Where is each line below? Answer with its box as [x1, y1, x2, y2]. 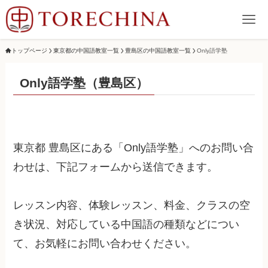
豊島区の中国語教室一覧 [124, 47, 191, 54]
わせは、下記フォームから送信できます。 [13, 160, 218, 173]
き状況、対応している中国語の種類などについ [13, 218, 240, 230]
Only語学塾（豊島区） [19, 75, 148, 90]
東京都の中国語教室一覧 [53, 47, 119, 54]
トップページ [11, 47, 47, 54]
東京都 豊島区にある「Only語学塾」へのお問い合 [13, 141, 254, 154]
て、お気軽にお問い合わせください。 [13, 237, 197, 249]
